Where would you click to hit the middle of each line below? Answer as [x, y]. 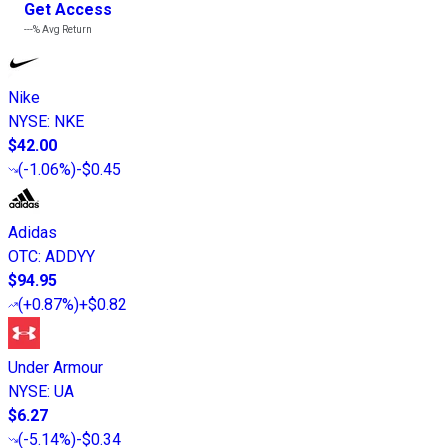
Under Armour [55, 367]
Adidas [32, 232]
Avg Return [66, 29]
